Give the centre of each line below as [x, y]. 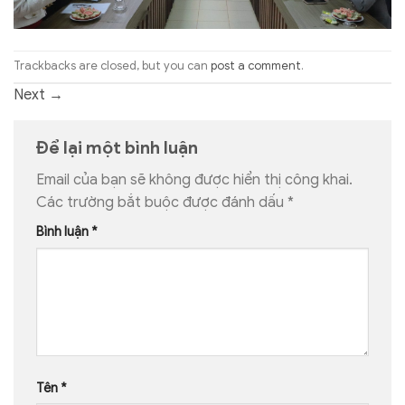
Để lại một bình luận [119, 147]
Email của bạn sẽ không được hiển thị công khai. [194, 180]
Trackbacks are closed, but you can [112, 66]
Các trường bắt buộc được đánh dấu [162, 203]
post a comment [256, 66]
